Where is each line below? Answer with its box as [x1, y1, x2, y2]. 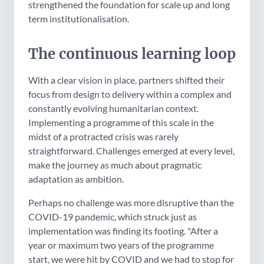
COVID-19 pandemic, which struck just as [28, 211, 197, 223]
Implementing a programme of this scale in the [28, 117, 214, 128]
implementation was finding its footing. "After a [28, 225, 218, 237]
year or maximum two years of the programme [28, 239, 214, 251]
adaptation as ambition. [28, 173, 124, 185]
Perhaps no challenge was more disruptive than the [28, 197, 234, 209]
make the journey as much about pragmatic [28, 159, 202, 171]
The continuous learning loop [28, 45, 236, 64]
